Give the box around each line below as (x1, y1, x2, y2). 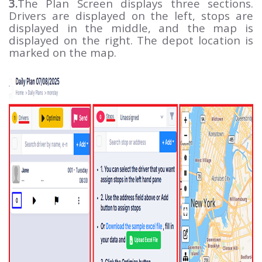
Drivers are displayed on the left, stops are (9, 8, 253, 23)
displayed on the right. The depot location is (9, 33, 253, 47)
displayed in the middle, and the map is (9, 20, 253, 35)
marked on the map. (9, 45, 119, 60)
